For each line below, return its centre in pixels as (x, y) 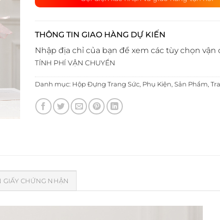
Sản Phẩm (191, 84)
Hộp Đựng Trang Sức (106, 84)
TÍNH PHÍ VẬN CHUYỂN (75, 63)
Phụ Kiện (157, 84)
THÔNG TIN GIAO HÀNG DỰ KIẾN (100, 34)
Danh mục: (53, 84)
